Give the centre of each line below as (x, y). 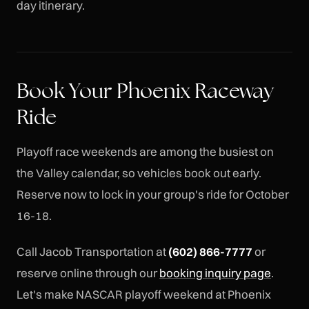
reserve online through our (88, 273)
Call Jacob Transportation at (92, 252)
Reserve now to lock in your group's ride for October (153, 194)
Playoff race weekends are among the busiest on (145, 151)
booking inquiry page (215, 273)
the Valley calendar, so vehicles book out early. (139, 172)
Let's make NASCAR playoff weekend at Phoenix (144, 295)
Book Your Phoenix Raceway (145, 90)
